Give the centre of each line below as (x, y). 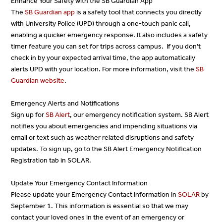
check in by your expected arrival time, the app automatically (103, 57)
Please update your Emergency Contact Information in (95, 194)
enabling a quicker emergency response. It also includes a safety (110, 35)
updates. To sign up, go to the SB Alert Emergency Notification (107, 149)
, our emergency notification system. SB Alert (139, 114)
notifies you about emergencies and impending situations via (104, 126)
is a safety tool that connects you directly (139, 12)
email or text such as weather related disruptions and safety (103, 137)
